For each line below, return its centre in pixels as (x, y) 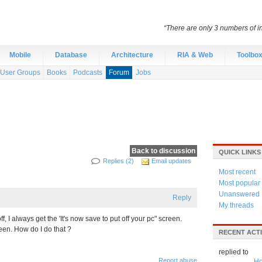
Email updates (171, 161)
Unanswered (239, 194)
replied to (234, 252)
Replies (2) (118, 161)
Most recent (237, 172)
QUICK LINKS (240, 152)
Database (71, 55)
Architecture (132, 55)
